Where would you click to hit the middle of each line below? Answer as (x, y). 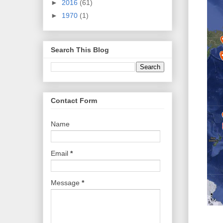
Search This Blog (80, 50)
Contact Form (74, 101)
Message (66, 183)
